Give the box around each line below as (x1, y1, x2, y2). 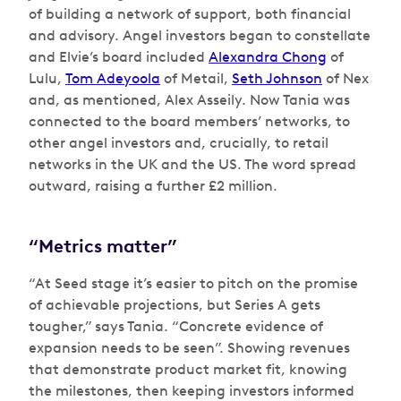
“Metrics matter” (29, 235, 176, 257)
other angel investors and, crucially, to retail (29, 134, 328, 151)
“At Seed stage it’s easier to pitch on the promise (29, 275, 358, 292)
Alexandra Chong (209, 48, 327, 65)
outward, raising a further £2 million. (29, 177, 277, 194)
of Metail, (160, 70, 232, 87)
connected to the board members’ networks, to (29, 113, 350, 130)
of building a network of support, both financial (29, 5, 351, 22)
